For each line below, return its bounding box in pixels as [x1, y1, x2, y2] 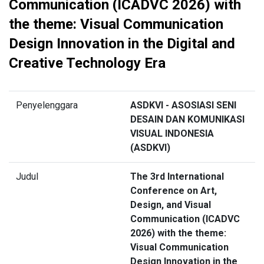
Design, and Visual [130, 199, 211, 211]
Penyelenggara [16, 100, 78, 111]
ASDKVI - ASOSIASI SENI [130, 100, 236, 111]
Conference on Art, [130, 185, 217, 197]
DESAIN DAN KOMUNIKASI [130, 114, 245, 126]
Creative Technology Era [9, 55, 166, 72]
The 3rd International [130, 171, 224, 183]
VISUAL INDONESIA [130, 128, 214, 140]
